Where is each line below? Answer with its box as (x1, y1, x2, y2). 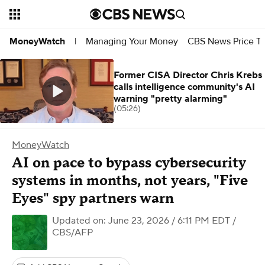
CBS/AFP (52, 227, 93, 238)
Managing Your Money (86, 35, 178, 47)
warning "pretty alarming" (114, 93, 227, 105)
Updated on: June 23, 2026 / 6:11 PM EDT (52, 215, 230, 227)
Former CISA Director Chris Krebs (114, 69, 262, 81)
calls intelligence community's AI (114, 81, 255, 93)
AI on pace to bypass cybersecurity (12, 154, 246, 172)
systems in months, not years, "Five (12, 172, 248, 190)
